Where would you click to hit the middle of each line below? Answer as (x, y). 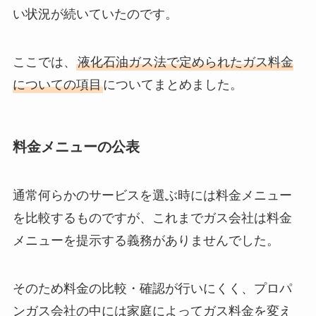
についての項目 (57, 84)
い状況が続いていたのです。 (95, 14)
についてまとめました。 (172, 84)
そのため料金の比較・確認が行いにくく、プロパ (152, 289)
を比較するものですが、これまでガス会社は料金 (152, 218)
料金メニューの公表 (76, 147)
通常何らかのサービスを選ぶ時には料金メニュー (152, 196)
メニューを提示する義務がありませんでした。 (146, 241)
